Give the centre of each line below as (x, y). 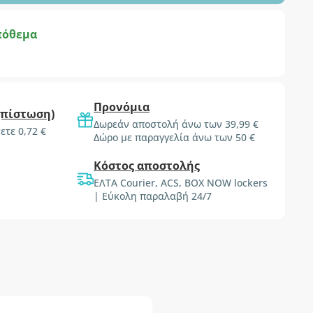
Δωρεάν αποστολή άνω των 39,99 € (176, 124)
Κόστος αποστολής (147, 166)
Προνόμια (122, 107)
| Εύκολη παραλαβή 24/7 (153, 196)
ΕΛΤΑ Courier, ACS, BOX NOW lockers (181, 183)
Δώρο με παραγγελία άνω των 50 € (174, 137)
